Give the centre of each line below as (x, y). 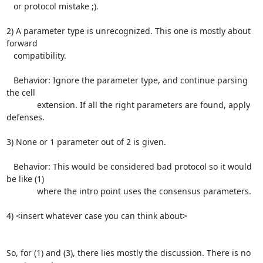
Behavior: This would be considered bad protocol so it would (10, 166)
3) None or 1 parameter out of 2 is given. (86, 142)
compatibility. (10, 55)
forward (22, 43)
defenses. (25, 117)
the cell (21, 92)
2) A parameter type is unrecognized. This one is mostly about (128, 31)
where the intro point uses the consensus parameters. (21, 191)
